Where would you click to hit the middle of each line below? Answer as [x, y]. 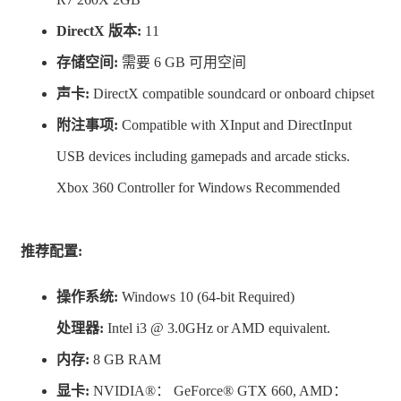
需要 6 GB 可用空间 [182, 63]
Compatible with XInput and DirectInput [235, 125]
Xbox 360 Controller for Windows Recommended [198, 188]
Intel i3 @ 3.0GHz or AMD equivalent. [217, 328]
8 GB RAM [125, 360]
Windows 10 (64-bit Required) [206, 297]
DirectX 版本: [99, 31]
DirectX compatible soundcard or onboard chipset [232, 94]
